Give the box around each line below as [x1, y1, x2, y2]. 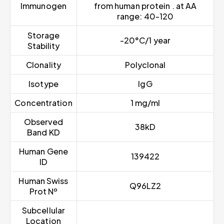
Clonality [26, 59, 61, 70]
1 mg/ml [130, 97, 160, 108]
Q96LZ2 [129, 180, 161, 191]
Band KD [27, 127, 60, 138]
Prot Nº [29, 186, 58, 197]
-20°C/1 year [119, 35, 171, 46]
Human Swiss [18, 175, 68, 186]
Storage [27, 30, 60, 41]
